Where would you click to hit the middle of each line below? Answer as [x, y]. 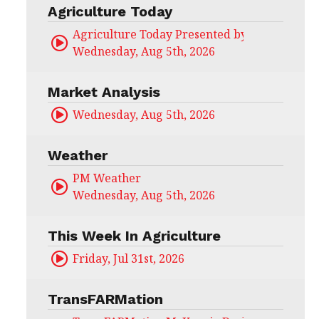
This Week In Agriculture [134, 236]
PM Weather [106, 178]
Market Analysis [104, 92]
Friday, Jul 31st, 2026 [128, 259]
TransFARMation [105, 299]
